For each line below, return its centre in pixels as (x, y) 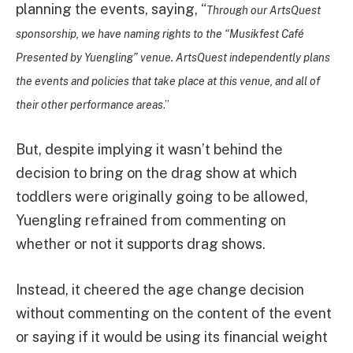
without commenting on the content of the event (174, 313)
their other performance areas (89, 105)
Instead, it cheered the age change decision (160, 289)
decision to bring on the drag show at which (156, 173)
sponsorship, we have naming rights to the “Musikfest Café (160, 34)
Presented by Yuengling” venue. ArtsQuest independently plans (173, 58)
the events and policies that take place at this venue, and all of (168, 82)
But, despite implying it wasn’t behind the (149, 150)
